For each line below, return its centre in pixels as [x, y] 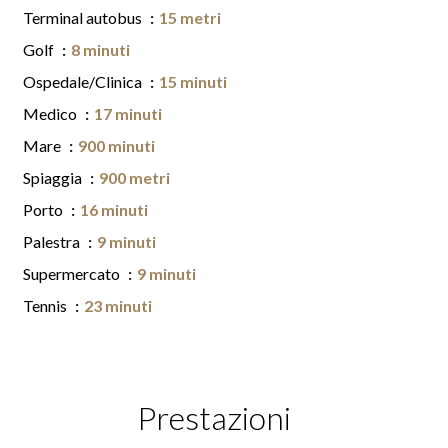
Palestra [53, 241]
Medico [51, 113]
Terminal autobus [84, 17]
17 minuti [128, 113]
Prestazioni [214, 417]
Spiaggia [54, 177]
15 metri [190, 17]
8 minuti [100, 49]
